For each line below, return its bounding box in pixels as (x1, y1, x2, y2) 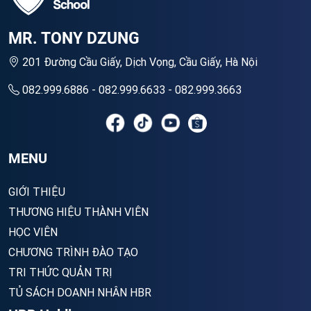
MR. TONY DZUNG (8, 29, 140, 49)
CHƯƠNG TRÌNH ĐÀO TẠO (8, 245, 138, 260)
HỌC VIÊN (8, 225, 58, 239)
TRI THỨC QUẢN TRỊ (8, 265, 112, 280)
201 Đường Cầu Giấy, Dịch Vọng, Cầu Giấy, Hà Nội (19, 55, 258, 69)
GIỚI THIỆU (8, 185, 65, 199)
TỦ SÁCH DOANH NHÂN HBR (8, 285, 151, 300)
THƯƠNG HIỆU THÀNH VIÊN (8, 205, 149, 219)
